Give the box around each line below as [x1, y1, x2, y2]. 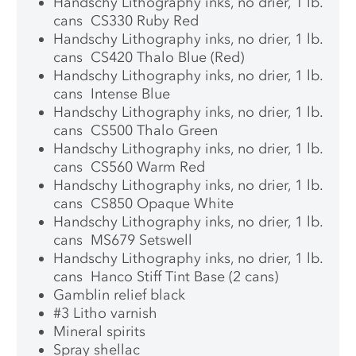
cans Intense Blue [53, 85, 171, 103]
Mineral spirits [53, 323, 146, 341]
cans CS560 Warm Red [53, 158, 206, 176]
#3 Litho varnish [53, 304, 158, 323]
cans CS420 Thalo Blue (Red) [53, 48, 245, 67]
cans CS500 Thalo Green [53, 122, 219, 140]
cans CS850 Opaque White [53, 195, 234, 213]
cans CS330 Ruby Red [53, 12, 199, 30]
